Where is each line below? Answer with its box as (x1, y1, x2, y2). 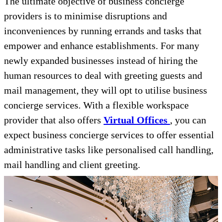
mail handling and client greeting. (4, 159, 140, 170)
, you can (170, 114, 206, 126)
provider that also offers (4, 114, 104, 126)
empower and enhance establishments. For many (4, 40, 199, 52)
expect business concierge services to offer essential (4, 129, 214, 141)
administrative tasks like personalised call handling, (4, 144, 214, 156)
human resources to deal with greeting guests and (4, 70, 202, 81)
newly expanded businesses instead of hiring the (4, 55, 198, 66)
